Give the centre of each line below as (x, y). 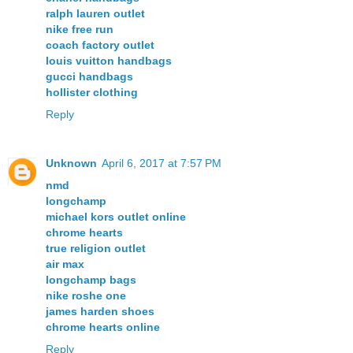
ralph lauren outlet (95, 14)
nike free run (80, 30)
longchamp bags (91, 280)
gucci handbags (89, 77)
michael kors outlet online (116, 217)
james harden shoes (100, 312)
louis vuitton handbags (109, 61)
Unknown (71, 163)
